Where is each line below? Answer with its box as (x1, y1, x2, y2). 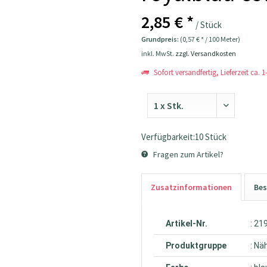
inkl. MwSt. (141, 49, 176, 58)
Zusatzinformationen (151, 182, 232, 193)
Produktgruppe (166, 241, 227, 250)
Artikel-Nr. (166, 219, 208, 228)
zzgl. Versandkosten (175, 49, 237, 58)
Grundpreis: (141, 35, 181, 44)
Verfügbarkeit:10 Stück (141, 131, 227, 142)
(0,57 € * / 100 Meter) (180, 35, 241, 44)
